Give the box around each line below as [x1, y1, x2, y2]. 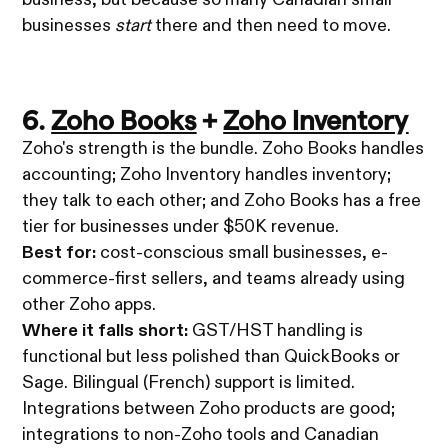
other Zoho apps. [22, 295, 157, 314]
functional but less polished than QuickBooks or [22, 347, 401, 366]
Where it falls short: [22, 321, 189, 340]
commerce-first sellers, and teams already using [22, 269, 406, 288]
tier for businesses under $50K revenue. [22, 217, 340, 236]
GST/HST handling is [188, 321, 364, 340]
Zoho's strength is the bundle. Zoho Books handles [22, 139, 425, 158]
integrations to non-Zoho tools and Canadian [22, 425, 380, 444]
